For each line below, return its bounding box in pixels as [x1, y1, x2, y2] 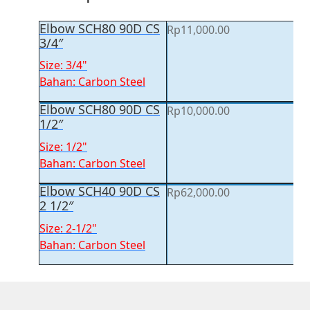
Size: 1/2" [39, 138, 87, 154]
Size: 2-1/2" [39, 220, 97, 236]
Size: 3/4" [39, 57, 87, 73]
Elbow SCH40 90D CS [39, 182, 160, 199]
